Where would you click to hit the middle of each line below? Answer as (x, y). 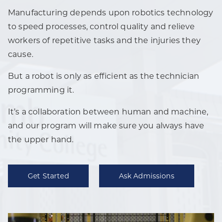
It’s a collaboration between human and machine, (108, 112)
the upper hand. (41, 139)
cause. (21, 54)
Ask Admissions (146, 176)
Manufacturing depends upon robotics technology (111, 13)
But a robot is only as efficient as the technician (104, 76)
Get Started (48, 176)
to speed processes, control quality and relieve (102, 27)
